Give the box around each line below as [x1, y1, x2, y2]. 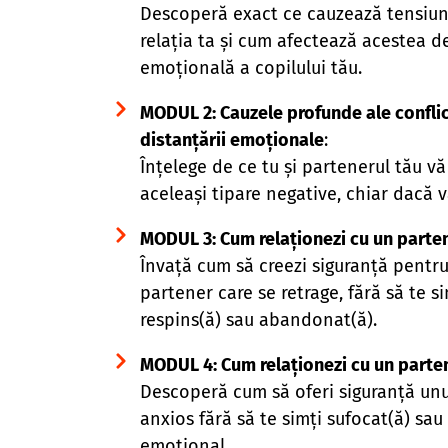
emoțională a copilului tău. [139, 56, 362, 79]
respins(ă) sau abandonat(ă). [139, 308, 377, 331]
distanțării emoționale [139, 128, 324, 151]
